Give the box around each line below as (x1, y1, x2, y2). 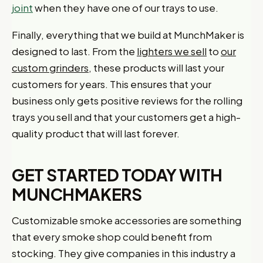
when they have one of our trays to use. (33, 1, 218, 14)
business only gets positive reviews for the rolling (12, 94, 242, 107)
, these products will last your (89, 61, 224, 74)
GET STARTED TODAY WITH (12, 164, 222, 185)
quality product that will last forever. (12, 127, 180, 140)
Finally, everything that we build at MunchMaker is (12, 28, 244, 41)
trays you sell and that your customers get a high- (12, 110, 241, 123)
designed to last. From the (12, 45, 137, 58)
